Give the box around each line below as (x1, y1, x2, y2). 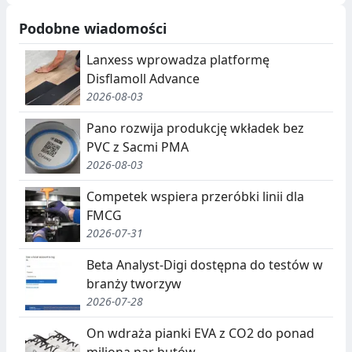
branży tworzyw (86, 275, 181, 293)
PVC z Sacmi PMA (86, 138, 189, 156)
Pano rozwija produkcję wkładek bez (86, 119, 304, 137)
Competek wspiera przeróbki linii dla (86, 188, 304, 206)
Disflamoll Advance (86, 70, 200, 88)
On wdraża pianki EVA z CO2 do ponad (86, 324, 314, 343)
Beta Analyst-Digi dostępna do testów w (86, 256, 323, 274)
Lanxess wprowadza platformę (86, 51, 269, 69)
